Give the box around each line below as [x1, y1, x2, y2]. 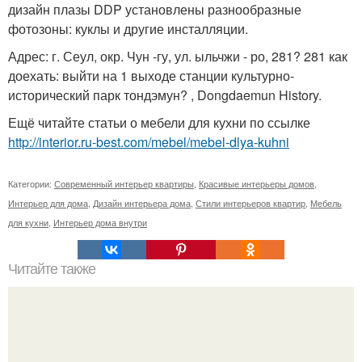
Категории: [8, 176, 54, 190]
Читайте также [8, 260, 95, 277]
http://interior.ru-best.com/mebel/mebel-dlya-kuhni [8, 132, 289, 151]
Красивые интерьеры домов [199, 176, 314, 190]
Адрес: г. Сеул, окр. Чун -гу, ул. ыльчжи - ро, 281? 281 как [8, 46, 347, 65]
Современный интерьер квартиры [54, 176, 194, 190]
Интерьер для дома [8, 196, 88, 209]
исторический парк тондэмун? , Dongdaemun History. [8, 85, 322, 104]
